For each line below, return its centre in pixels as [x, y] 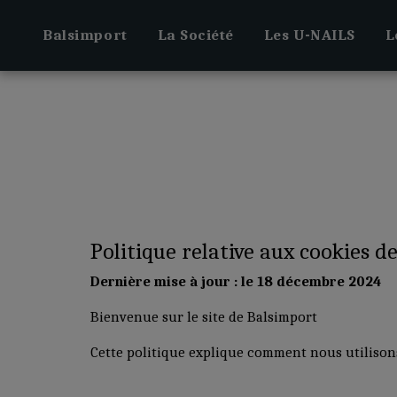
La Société [195, 35]
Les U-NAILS [309, 35]
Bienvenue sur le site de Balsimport [204, 316]
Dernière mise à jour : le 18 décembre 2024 [236, 281]
